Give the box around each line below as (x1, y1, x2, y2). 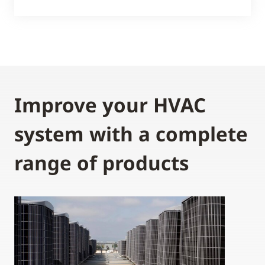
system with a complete (14, 120, 248, 147)
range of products (14, 149, 189, 176)
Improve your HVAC (14, 91, 206, 118)
